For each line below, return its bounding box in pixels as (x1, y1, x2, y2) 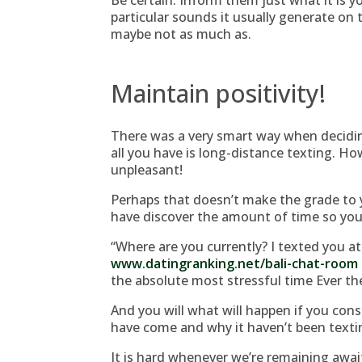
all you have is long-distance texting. (111, 144, 335, 162)
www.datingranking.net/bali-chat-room (111, 255, 358, 272)
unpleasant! (111, 161, 183, 179)
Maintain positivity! (111, 77, 326, 110)
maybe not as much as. (111, 25, 251, 43)
